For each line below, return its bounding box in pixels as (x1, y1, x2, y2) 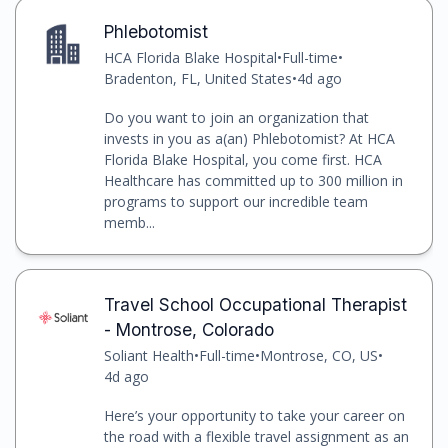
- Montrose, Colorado (103, 318, 274, 340)
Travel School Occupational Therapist (103, 293, 407, 315)
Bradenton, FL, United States (103, 68, 292, 88)
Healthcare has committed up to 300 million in (103, 170, 403, 190)
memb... (103, 212, 155, 232)
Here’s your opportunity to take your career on (103, 405, 405, 425)
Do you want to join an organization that (103, 107, 369, 127)
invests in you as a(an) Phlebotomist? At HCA (103, 128, 395, 148)
